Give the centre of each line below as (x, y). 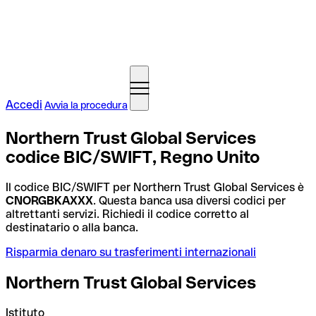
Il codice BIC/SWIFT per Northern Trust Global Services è (155, 187)
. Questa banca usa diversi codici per (189, 200)
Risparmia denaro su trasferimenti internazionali (131, 252)
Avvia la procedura (86, 105)
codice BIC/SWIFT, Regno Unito (133, 157)
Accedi (24, 105)
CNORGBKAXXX (49, 200)
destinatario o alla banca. (72, 227)
